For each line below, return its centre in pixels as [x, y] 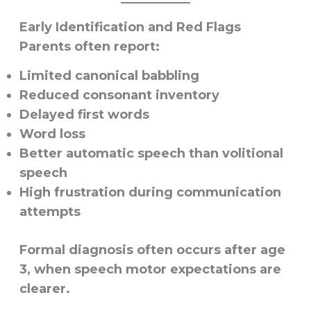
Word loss [52, 134]
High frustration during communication [150, 193]
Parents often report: [89, 47]
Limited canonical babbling [109, 76]
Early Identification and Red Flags [130, 27]
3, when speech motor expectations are [150, 270]
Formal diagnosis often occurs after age [152, 250]
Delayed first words [84, 115]
